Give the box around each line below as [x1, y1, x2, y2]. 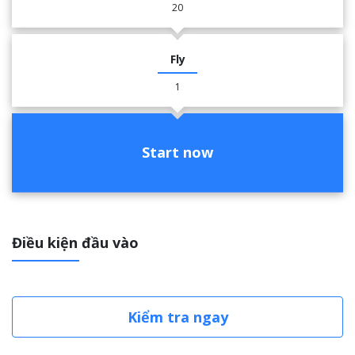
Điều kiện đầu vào [12, 232, 139, 252]
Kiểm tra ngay [127, 307, 228, 326]
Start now [142, 143, 213, 162]
